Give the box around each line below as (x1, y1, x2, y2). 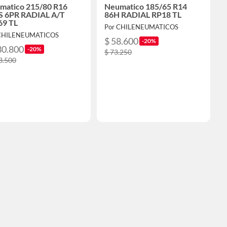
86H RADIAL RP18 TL (104, 10, 181, 20)
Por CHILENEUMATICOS (104, 23, 178, 31)
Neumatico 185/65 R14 (104, 2, 187, 12)
